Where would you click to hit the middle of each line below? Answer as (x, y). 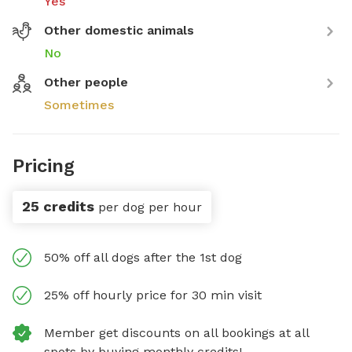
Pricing (44, 166)
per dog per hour (150, 207)
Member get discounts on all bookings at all (176, 333)
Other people (86, 82)
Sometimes (79, 105)
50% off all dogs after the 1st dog (143, 257)
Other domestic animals (119, 30)
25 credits (58, 206)
